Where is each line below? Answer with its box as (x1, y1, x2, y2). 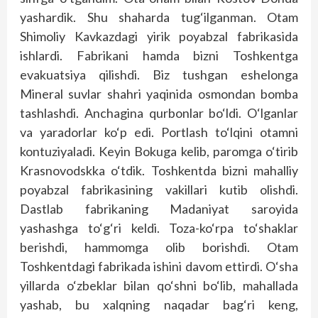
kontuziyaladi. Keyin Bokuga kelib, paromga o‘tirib (20, 143, 298, 159)
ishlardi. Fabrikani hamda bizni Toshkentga (20, 48, 298, 63)
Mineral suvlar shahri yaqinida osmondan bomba (20, 86, 298, 102)
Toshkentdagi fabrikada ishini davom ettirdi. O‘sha (20, 258, 298, 274)
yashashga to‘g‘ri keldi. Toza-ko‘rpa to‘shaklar (20, 220, 298, 236)
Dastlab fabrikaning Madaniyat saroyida (20, 201, 298, 216)
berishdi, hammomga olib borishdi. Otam (20, 239, 298, 255)
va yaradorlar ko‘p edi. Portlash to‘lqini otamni (20, 124, 298, 140)
